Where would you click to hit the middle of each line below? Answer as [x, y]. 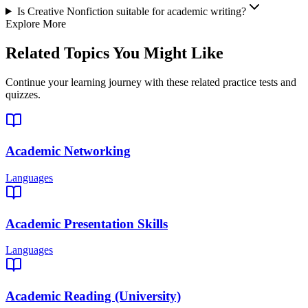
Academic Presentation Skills [87, 223]
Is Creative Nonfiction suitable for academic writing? [131, 11]
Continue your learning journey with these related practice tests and [151, 82]
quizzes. [23, 94]
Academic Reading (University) [93, 296]
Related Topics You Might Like [114, 53]
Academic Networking [68, 151]
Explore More [36, 23]
